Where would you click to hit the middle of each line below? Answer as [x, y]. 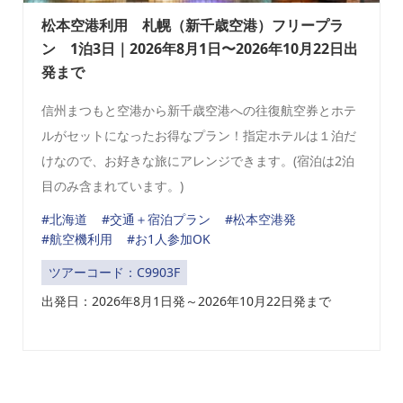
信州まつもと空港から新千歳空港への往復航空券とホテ [199, 111]
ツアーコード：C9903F [114, 273]
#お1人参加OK [169, 239]
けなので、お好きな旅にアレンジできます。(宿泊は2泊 [198, 161]
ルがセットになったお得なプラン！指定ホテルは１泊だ [199, 136]
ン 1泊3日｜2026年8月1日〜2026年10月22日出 [200, 49]
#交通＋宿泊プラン [156, 219]
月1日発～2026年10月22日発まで [236, 301]
